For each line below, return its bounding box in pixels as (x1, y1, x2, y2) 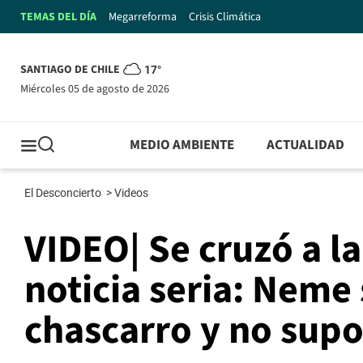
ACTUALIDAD (267, 135, 345, 156)
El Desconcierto (24, 186, 104, 200)
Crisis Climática (189, 8, 261, 25)
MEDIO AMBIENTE (130, 135, 235, 156)
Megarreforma (109, 8, 177, 25)
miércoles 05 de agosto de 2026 (28, 80, 169, 97)
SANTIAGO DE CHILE (20, 62, 120, 79)
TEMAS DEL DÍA (20, 8, 96, 25)
